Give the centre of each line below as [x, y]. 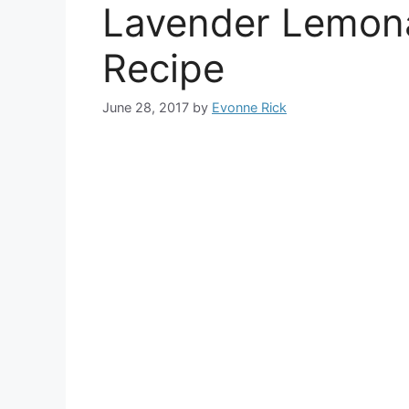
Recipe [163, 68]
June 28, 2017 [146, 108]
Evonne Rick [249, 108]
